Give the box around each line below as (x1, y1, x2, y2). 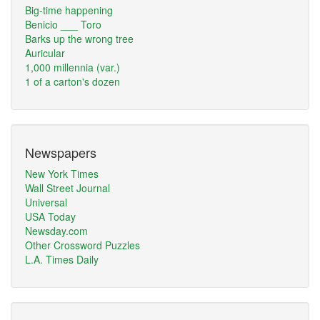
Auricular (25, 46, 65, 60)
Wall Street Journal (25, 181, 110, 195)
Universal (25, 195, 67, 209)
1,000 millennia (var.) (25, 60, 120, 74)
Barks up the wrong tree (25, 31, 134, 46)
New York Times (25, 166, 99, 181)
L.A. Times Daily (25, 252, 99, 266)
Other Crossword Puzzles (25, 238, 140, 252)
